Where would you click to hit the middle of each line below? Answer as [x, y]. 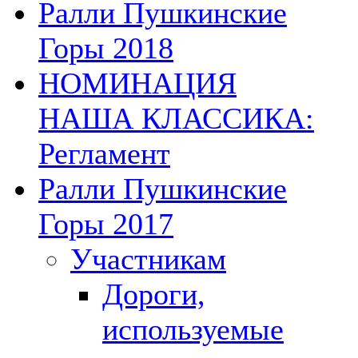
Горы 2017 [106, 223]
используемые [193, 329]
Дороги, [154, 294]
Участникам [148, 259]
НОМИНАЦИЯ [137, 83]
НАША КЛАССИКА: [176, 118]
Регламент [104, 153]
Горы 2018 [106, 48]
